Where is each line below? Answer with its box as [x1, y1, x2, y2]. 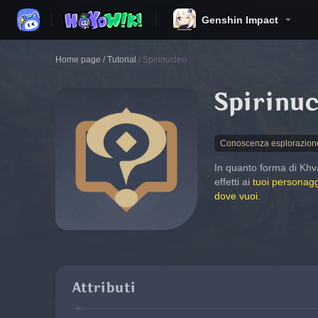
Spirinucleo [143, 55, 187, 65]
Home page [55, 55, 101, 65]
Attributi [72, 280, 135, 295]
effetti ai [214, 176, 253, 187]
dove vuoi [214, 190, 258, 202]
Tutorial [107, 55, 136, 65]
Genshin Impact [202, 14, 278, 26]
